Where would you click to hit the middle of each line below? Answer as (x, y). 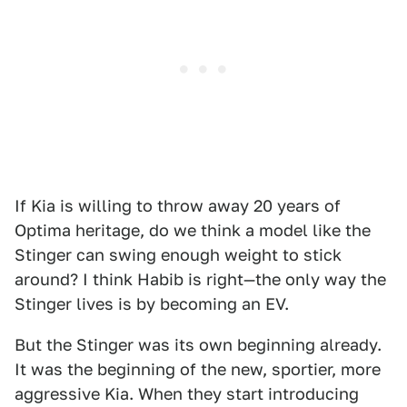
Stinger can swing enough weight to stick (178, 254)
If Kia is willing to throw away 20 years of (178, 205)
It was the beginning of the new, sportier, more (198, 369)
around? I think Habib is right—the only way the (200, 279)
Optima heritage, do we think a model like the (193, 230)
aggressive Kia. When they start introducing (187, 393)
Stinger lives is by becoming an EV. (152, 303)
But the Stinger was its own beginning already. (198, 344)
